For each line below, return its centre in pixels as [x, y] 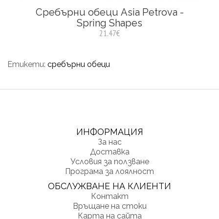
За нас [109, 142]
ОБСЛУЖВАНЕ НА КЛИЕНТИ [109, 186]
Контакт [109, 196]
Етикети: [27, 64]
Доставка [109, 152]
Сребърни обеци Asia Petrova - [109, 12]
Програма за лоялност [109, 171]
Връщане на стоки [109, 206]
